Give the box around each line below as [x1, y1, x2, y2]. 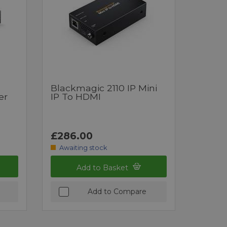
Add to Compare [87, 186, 146, 196]
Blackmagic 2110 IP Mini [51, 82, 158, 93]
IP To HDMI [51, 91, 101, 102]
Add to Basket [77, 163, 131, 172]
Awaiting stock [59, 143, 107, 152]
